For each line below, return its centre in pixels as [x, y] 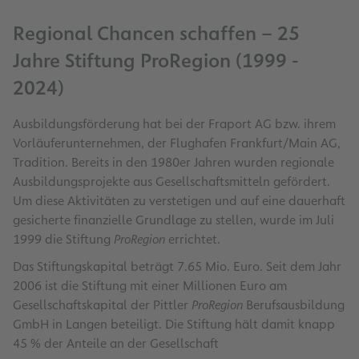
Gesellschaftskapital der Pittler [102, 305]
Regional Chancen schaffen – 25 [156, 33]
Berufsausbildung [294, 305]
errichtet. [193, 239]
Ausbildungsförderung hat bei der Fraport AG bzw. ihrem [174, 123]
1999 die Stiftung [63, 239]
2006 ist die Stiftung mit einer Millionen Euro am [150, 285]
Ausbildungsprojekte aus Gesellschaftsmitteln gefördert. [171, 181]
